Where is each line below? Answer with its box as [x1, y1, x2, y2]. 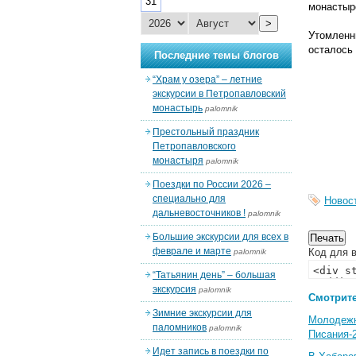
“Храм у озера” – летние [153, 74, 262, 85]
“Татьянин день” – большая [153, 269, 276, 281]
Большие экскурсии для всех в [153, 231, 288, 242]
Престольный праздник [153, 126, 259, 137]
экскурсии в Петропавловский [153, 88, 286, 99]
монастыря [153, 155, 203, 166]
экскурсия [153, 284, 196, 295]
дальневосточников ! [153, 207, 246, 219]
